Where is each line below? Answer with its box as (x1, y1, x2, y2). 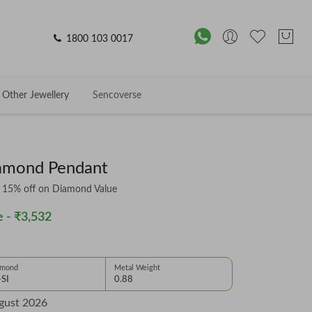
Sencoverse (93, 91, 141, 100)
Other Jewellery (2, 91, 69, 100)
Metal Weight (114, 264, 161, 272)
